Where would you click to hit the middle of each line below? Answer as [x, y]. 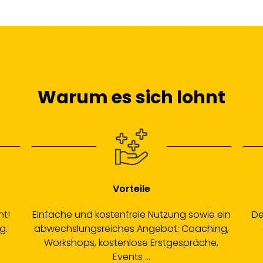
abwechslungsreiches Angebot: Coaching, [131, 229]
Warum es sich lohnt [131, 97]
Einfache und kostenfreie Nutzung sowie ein [131, 215]
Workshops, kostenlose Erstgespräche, [131, 243]
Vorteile [131, 189]
